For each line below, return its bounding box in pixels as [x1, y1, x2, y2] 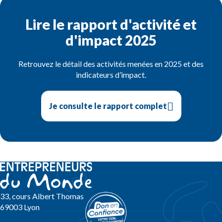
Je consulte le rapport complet [49, 101, 167, 111]
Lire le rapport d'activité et [25, 15, 197, 33]
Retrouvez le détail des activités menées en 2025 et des [18, 58, 204, 68]
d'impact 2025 [65, 31, 157, 49]
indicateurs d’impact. [76, 69, 146, 79]
